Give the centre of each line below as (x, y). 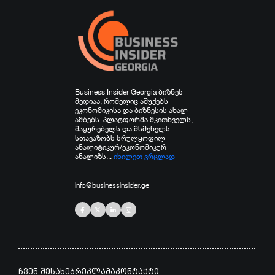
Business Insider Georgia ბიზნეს (129, 92)
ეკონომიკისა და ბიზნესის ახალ (131, 110)
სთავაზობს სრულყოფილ (120, 138)
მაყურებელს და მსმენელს (122, 129)
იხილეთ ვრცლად (144, 156)
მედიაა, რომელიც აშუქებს (121, 101)
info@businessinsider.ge (112, 185)
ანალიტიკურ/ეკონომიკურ (120, 147)
